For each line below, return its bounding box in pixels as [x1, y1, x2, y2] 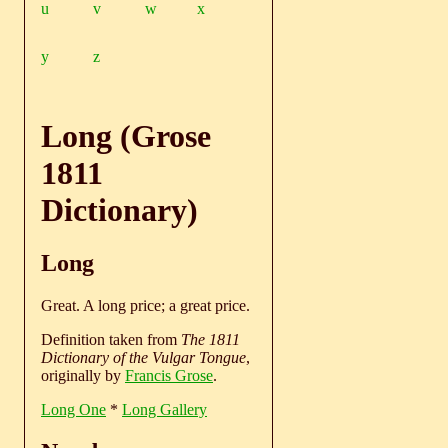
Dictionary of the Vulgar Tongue [41, 349, 246, 367]
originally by [41, 367, 125, 385]
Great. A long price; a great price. [41, 297, 250, 315]
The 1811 [181, 331, 240, 349]
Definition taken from [41, 331, 181, 349]
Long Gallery [122, 401, 207, 419]
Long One [41, 401, 106, 419]
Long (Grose [41, 117, 211, 154]
